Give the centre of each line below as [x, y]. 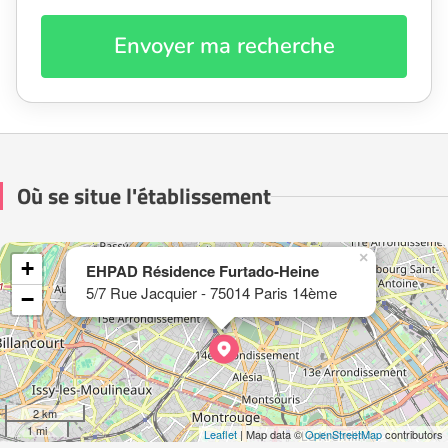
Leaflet [220, 434]
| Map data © [271, 434]
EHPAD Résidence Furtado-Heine [202, 271]
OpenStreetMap [343, 434]
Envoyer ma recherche [224, 46]
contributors [412, 434]
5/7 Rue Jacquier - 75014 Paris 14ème [211, 293]
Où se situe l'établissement [144, 196]
